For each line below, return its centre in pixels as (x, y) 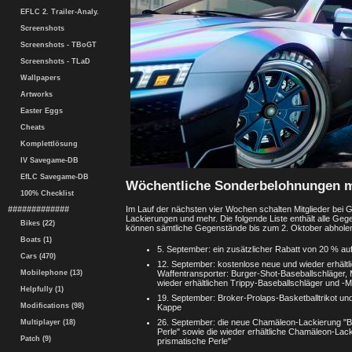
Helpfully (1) (40, 289)
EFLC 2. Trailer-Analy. (57, 12)
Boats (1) (34, 240)
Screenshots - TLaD (53, 61)
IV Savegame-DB (47, 160)
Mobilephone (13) (49, 273)
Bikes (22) (35, 223)
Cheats (30, 127)
